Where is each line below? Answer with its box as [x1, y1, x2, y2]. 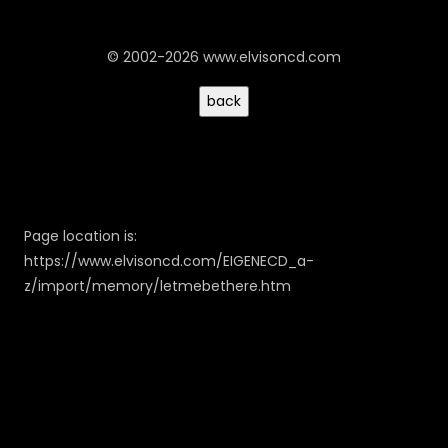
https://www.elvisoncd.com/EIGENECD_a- [24, 251, 314, 271]
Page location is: [24, 226, 137, 246]
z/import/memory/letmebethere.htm [24, 276, 291, 296]
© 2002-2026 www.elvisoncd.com [107, 47, 341, 67]
